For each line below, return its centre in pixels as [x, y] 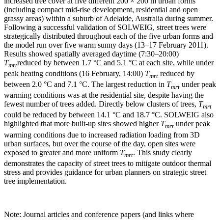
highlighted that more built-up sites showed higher [82, 124]
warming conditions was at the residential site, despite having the [104, 95]
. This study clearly [163, 152]
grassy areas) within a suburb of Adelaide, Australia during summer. [109, 18]
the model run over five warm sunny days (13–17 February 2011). [106, 45]
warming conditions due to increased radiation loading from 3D [102, 135]
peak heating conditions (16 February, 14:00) [74, 73]
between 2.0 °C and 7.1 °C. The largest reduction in [85, 84]
